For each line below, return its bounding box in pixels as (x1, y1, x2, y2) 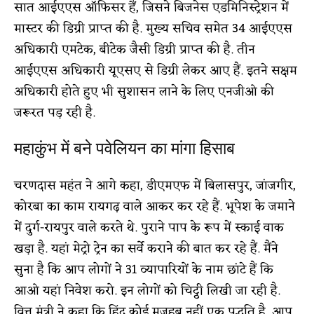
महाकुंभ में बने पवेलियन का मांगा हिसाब (14, 138, 235, 158)
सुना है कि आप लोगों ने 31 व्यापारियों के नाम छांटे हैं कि (14, 258, 273, 281)
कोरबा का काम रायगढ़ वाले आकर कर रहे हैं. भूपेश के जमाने (14, 195, 295, 218)
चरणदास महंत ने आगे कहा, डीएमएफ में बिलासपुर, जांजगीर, (14, 174, 296, 197)
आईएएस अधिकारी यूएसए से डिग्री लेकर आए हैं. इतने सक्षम (14, 59, 297, 82)
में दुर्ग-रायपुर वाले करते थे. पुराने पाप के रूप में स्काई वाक (14, 216, 284, 239)
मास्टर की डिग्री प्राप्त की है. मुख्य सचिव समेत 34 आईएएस (14, 17, 292, 40)
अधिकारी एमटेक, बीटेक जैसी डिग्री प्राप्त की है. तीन (14, 38, 255, 61)
